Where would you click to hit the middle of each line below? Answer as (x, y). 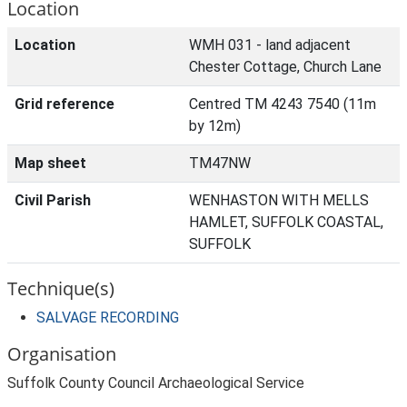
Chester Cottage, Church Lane (285, 67)
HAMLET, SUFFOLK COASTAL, (286, 222)
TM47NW (220, 163)
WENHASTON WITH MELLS (279, 200)
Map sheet (50, 163)
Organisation (62, 354)
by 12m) (215, 126)
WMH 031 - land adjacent (270, 45)
